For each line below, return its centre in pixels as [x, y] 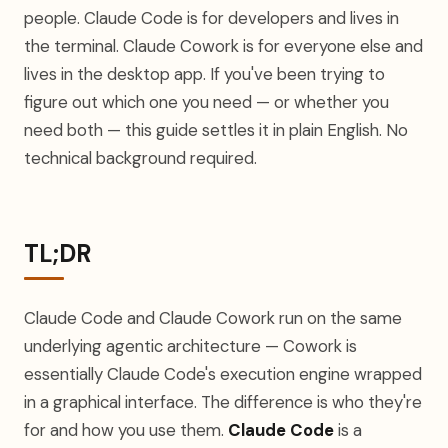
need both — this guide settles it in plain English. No [216, 130]
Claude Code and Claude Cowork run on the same [213, 318]
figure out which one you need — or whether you [206, 102]
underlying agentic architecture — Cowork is [190, 346]
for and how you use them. [126, 430]
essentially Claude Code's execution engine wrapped [223, 374]
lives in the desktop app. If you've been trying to [204, 74]
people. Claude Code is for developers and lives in [211, 18]
